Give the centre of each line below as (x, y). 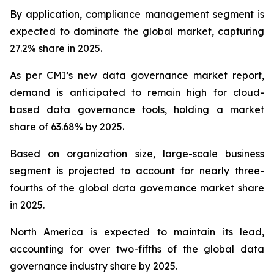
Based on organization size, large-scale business (137, 154)
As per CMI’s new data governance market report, (137, 76)
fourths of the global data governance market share (137, 188)
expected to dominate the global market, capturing (137, 31)
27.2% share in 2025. (56, 49)
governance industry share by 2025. (94, 266)
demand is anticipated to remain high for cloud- (137, 93)
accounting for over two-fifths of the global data (137, 249)
